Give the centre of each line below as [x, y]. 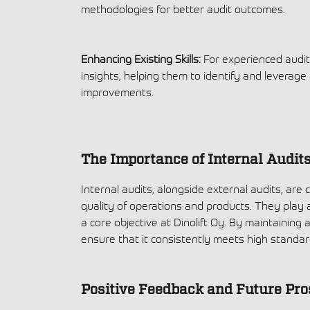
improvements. [117, 92]
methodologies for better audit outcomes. [183, 9]
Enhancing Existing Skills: [141, 58]
